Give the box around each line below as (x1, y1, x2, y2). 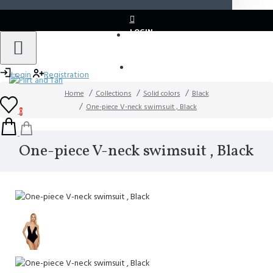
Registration (44, 69, 89, 81)
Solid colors (143, 88, 180, 99)
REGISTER (132, 59, 168, 69)
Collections (95, 88, 132, 99)
